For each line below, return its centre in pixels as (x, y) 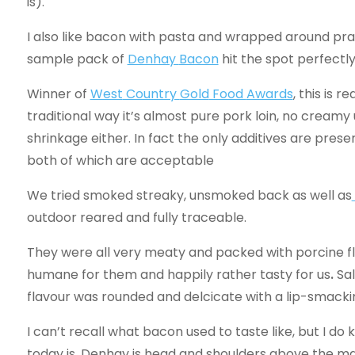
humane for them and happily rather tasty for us (178, 275)
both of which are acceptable (120, 160)
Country (151, 94)
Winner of (58, 94)
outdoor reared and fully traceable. (136, 218)
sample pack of (77, 59)
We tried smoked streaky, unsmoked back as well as (189, 195)
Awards (269, 94)
